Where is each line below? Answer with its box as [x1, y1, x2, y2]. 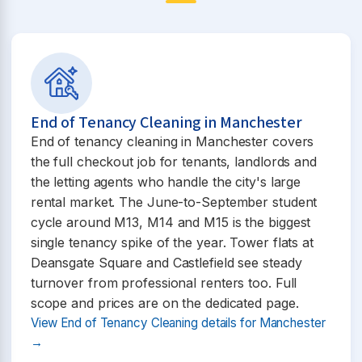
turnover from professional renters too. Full [30, 274, 297, 291]
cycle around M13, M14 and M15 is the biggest [30, 213, 311, 230]
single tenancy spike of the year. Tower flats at [30, 234, 314, 250]
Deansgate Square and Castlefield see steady [30, 254, 302, 271]
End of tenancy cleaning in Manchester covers [30, 133, 314, 149]
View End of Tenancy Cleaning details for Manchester [30, 314, 326, 330]
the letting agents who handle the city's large [30, 173, 301, 190]
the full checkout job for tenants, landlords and [30, 153, 317, 170]
